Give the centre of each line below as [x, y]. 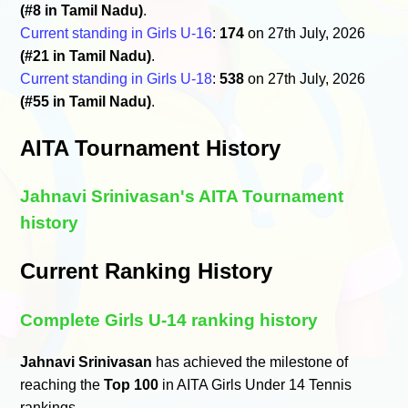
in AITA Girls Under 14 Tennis [255, 384]
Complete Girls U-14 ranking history [169, 321]
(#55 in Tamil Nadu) [86, 101]
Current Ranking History [147, 271]
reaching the [62, 384]
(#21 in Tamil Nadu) [86, 56]
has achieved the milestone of [250, 362]
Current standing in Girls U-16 [117, 33]
